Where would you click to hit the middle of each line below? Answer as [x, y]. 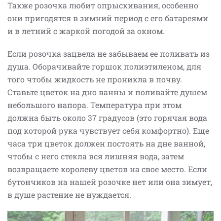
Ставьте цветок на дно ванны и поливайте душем [107, 92]
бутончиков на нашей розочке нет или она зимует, [110, 182]
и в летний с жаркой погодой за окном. [87, 31]
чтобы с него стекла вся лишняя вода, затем [96, 156]
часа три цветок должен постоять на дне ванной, [106, 144]
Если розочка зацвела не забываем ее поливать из [109, 54]
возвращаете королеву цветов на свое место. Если [107, 169]
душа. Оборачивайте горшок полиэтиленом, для [104, 67]
